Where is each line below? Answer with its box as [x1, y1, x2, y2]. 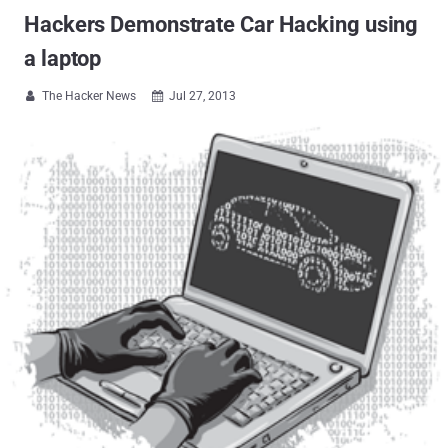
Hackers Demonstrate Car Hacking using [24, 12, 419, 37]
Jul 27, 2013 [169, 89, 236, 103]
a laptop [24, 46, 102, 71]
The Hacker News [42, 89, 136, 103]
